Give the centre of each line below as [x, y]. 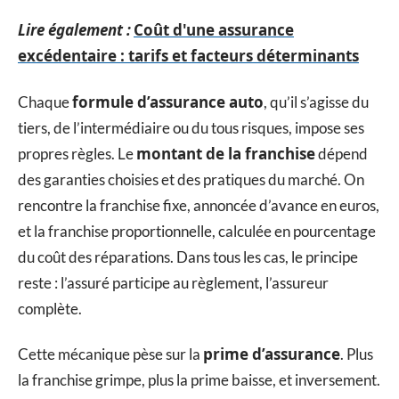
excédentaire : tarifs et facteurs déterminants [188, 56]
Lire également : [74, 30]
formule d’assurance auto [168, 102]
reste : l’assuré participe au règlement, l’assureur [173, 282]
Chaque [45, 102]
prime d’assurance [272, 354]
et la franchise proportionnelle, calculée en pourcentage [197, 231]
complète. [50, 308]
